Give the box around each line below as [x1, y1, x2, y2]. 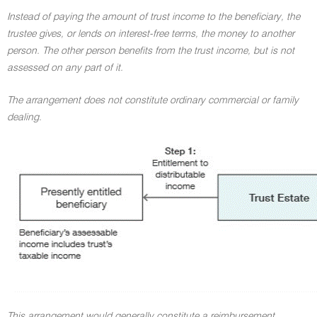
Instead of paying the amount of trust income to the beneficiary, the [7, 12, 300, 22]
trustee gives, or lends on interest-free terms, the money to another [7, 29, 294, 39]
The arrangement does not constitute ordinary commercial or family [7, 96, 299, 105]
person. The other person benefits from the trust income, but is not [7, 46, 294, 56]
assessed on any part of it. [7, 63, 123, 73]
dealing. [7, 113, 42, 122]
